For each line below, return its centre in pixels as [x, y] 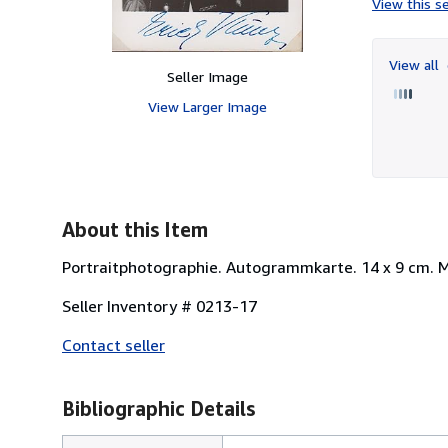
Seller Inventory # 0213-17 [159, 305]
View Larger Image [207, 106]
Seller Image [207, 76]
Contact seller [113, 344]
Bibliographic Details [158, 408]
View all [416, 64]
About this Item [135, 229]
